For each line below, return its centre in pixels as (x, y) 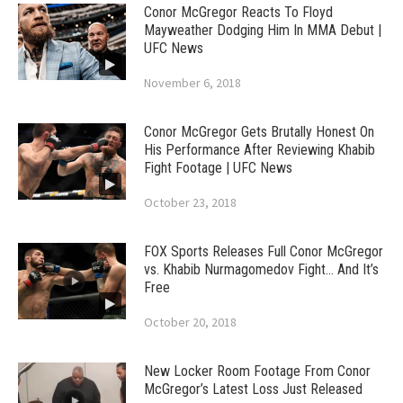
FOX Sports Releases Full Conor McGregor (264, 252)
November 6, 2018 (193, 83)
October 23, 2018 (190, 203)
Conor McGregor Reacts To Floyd (238, 13)
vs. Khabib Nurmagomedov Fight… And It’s (261, 270)
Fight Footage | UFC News (218, 168)
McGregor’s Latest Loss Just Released (253, 390)
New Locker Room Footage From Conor (257, 372)
